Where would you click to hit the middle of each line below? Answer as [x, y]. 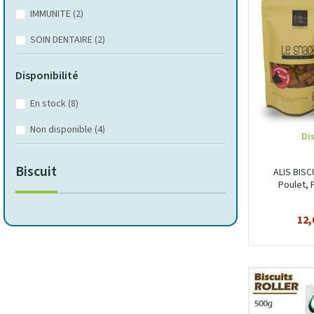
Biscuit [36, 172]
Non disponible [62, 130]
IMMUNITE [52, 14]
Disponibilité [47, 76]
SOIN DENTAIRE [62, 40]
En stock [49, 104]
